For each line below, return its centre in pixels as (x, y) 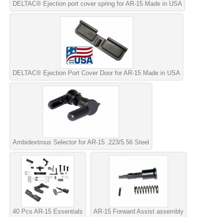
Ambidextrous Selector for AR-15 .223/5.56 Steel (81, 142)
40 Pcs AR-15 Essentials (48, 211)
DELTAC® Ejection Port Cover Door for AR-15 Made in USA (96, 73)
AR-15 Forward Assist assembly (139, 211)
